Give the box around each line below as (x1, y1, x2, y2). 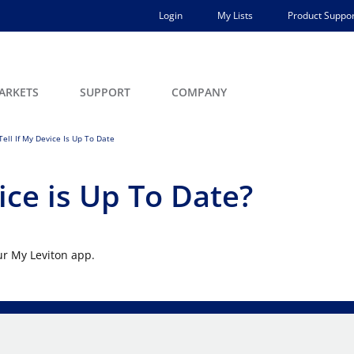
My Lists (217, 9, 253, 22)
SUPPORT (80, 85, 130, 100)
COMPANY (171, 85, 227, 100)
